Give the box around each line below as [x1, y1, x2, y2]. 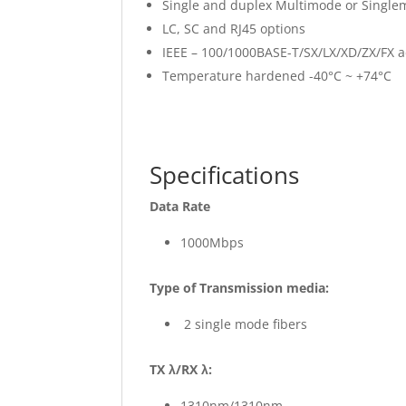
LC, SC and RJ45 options [162, 20, 306, 37]
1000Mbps [180, 234, 245, 251]
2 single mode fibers [180, 315, 308, 333]
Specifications [150, 159, 300, 191]
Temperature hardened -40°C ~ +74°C [162, 67, 392, 84]
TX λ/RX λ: [150, 361, 213, 378]
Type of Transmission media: [150, 279, 330, 296]
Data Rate [150, 198, 211, 215]
